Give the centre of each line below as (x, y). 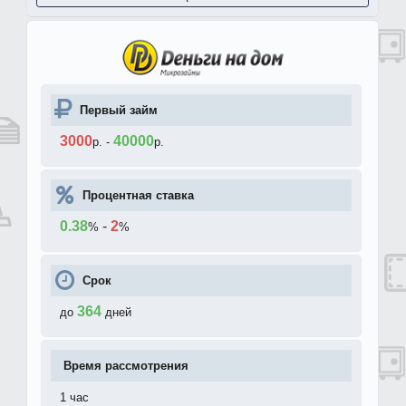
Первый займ (119, 111)
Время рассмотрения (126, 366)
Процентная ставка (138, 196)
